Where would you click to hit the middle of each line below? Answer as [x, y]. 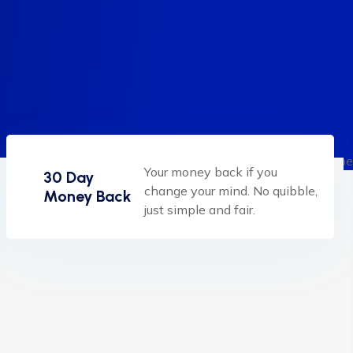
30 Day [68, 177]
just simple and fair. [199, 210]
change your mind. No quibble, [230, 191]
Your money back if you [210, 172]
